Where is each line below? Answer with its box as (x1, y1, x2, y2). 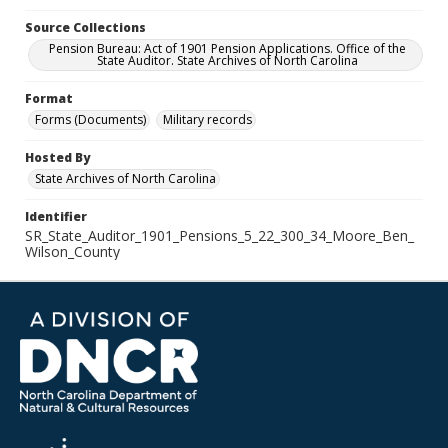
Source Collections (25, 19, 146, 36)
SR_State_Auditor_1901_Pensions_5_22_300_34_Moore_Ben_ (25, 226, 414, 245)
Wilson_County (25, 242, 120, 261)
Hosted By (25, 149, 90, 166)
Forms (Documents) (35, 111, 146, 128)
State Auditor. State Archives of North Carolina (96, 52, 358, 69)
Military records (163, 111, 252, 128)
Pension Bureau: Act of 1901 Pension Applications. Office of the (48, 40, 406, 57)
